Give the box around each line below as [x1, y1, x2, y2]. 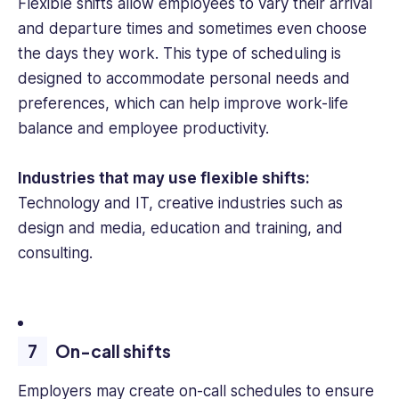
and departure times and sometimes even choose [18, 20, 367, 38]
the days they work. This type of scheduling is [18, 45, 341, 63]
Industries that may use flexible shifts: [18, 169, 310, 188]
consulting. [18, 244, 93, 263]
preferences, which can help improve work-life [18, 94, 348, 113]
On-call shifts [55, 340, 172, 362]
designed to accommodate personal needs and [18, 69, 350, 88]
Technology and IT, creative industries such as [18, 194, 343, 213]
